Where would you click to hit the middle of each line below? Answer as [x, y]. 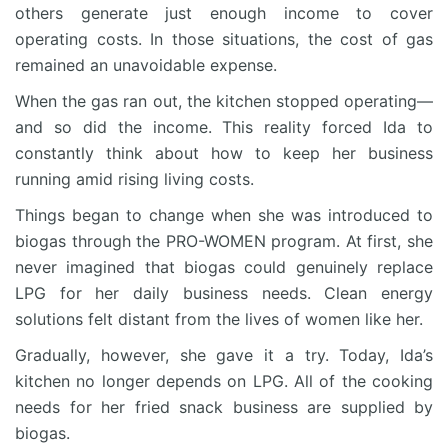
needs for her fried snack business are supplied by [224, 407]
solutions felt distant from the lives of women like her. [219, 319]
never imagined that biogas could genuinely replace [224, 267]
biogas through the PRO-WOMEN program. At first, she [224, 241]
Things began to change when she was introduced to [224, 215]
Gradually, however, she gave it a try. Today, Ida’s [224, 355]
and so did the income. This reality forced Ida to [224, 127]
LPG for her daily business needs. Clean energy [224, 293]
